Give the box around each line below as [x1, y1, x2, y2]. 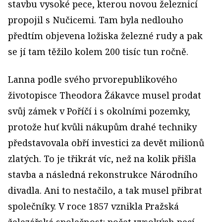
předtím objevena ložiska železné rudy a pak [8, 29, 203, 42]
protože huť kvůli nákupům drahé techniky [8, 120, 197, 133]
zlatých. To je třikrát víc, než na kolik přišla [8, 152, 196, 165]
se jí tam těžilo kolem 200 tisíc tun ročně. [8, 45, 188, 57]
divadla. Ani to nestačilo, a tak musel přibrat [8, 184, 202, 196]
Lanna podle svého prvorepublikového [8, 73, 177, 85]
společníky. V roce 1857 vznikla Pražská [8, 200, 179, 212]
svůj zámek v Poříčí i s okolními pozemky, [8, 105, 190, 117]
